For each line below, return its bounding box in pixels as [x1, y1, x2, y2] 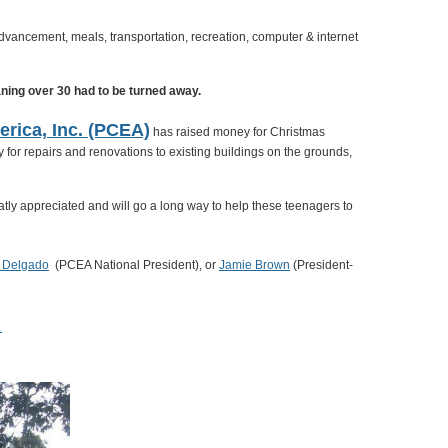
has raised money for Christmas [150, 125, 325, 139]
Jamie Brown [219, 258, 290, 272]
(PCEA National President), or [49, 258, 219, 272]
